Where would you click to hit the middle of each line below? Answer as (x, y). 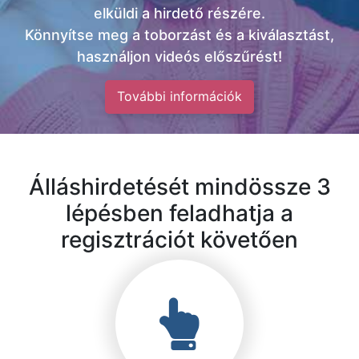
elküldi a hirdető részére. (179, 13)
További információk (179, 96)
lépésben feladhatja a (179, 213)
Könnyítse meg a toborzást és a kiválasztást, (179, 35)
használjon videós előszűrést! (179, 56)
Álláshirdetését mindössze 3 (179, 187)
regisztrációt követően (179, 240)
